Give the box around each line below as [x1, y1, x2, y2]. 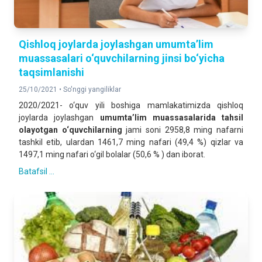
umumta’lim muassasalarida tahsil [99, 113, 243, 122]
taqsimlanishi [19, 66, 84, 78]
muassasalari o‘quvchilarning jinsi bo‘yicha [19, 52, 225, 64]
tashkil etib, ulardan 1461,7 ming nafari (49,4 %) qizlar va [19, 137, 243, 147]
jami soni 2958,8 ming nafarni [126, 125, 244, 135]
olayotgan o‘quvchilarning [19, 125, 126, 135]
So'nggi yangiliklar [63, 85, 121, 94]
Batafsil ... [19, 167, 54, 176]
